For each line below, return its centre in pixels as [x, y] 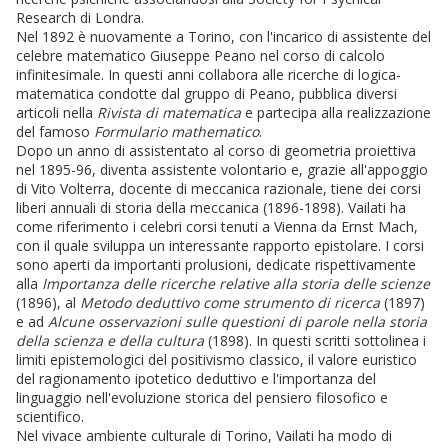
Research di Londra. [80, 18]
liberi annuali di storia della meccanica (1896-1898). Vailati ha [211, 208]
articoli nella [56, 113]
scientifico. [50, 417]
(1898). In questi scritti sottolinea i [315, 341]
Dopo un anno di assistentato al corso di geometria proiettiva [216, 151]
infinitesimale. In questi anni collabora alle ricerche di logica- [208, 75]
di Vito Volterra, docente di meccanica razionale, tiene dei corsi [218, 189]
